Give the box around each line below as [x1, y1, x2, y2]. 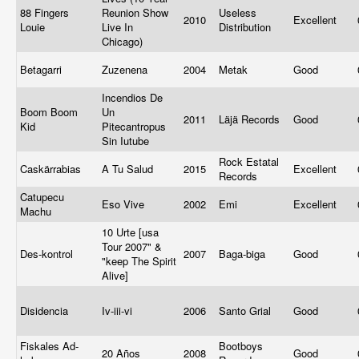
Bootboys [219, 338, 263, 353]
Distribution [219, 19, 274, 34]
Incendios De [102, 90, 163, 105]
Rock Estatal [219, 154, 279, 169]
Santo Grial [219, 303, 274, 318]
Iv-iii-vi [102, 303, 135, 318]
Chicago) [102, 34, 146, 49]
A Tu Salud [102, 161, 156, 176]
